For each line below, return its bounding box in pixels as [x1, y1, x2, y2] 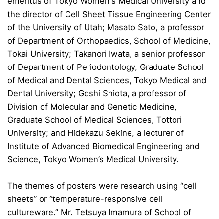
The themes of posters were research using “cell [7, 180, 197, 191]
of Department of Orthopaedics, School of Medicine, [7, 35, 211, 45]
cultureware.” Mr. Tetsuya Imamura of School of [7, 207, 191, 217]
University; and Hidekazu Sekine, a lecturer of [7, 128, 184, 138]
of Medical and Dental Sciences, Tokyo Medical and [7, 75, 206, 85]
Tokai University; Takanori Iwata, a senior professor [7, 48, 205, 59]
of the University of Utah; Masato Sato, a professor [7, 22, 204, 32]
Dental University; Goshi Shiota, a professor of [7, 88, 186, 98]
